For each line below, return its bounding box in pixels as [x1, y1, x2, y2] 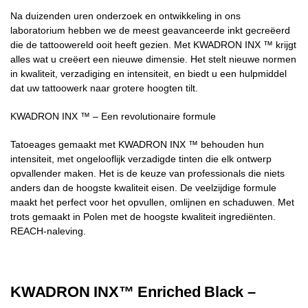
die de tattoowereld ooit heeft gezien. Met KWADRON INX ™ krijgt [10, 38, 296, 50]
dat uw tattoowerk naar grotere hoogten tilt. [10, 82, 198, 93]
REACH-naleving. [10, 225, 86, 236]
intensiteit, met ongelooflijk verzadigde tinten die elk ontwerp [10, 153, 272, 164]
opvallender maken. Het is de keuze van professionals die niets [10, 167, 285, 179]
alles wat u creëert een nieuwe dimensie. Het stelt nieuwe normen [10, 53, 296, 65]
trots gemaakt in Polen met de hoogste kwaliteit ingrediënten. [10, 210, 276, 222]
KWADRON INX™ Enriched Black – [10, 283, 256, 300]
